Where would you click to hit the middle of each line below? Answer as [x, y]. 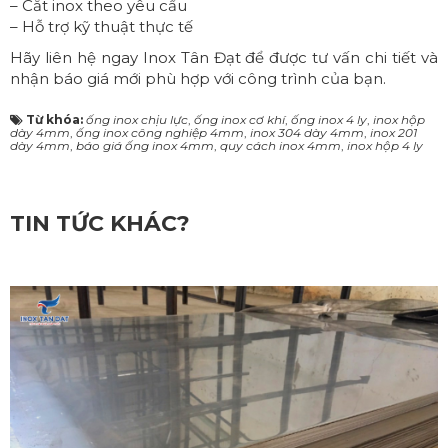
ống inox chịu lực [137, 119]
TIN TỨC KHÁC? [100, 223]
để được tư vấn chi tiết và [342, 57]
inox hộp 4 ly [385, 145]
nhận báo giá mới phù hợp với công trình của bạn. [198, 78]
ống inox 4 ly [329, 119]
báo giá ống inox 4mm [145, 145]
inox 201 [393, 132]
